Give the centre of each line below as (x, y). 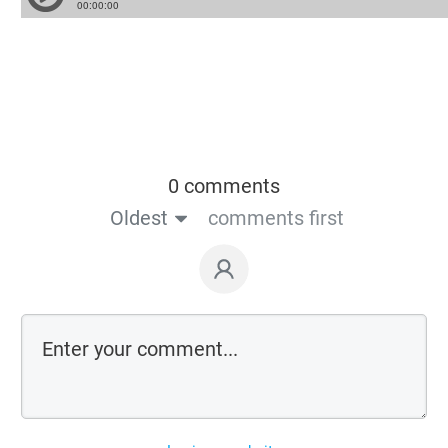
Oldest (138, 218)
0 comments (224, 186)
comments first (275, 218)
